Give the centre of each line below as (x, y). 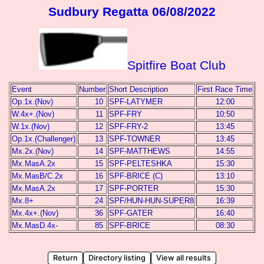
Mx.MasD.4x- (35, 225)
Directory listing (117, 258)
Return (65, 258)
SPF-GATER (131, 213)
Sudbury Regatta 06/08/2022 (132, 11)
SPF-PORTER (134, 188)
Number (92, 89)
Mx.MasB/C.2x (37, 176)
